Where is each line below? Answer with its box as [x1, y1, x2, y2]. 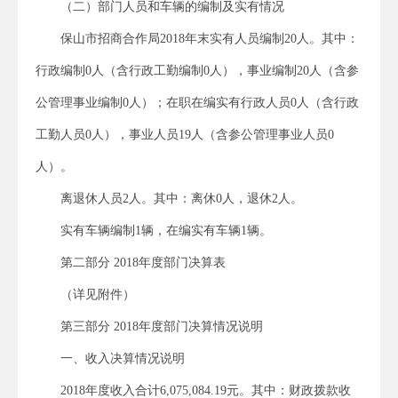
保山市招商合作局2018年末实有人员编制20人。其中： [60, 31, 359, 45]
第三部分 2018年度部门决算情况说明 [60, 319, 263, 333]
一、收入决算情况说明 [60, 351, 185, 365]
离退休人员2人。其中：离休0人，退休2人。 [60, 191, 303, 205]
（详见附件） [60, 287, 135, 301]
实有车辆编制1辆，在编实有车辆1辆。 [60, 223, 272, 237]
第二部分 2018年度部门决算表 [60, 255, 226, 269]
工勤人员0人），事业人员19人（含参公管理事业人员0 [36, 127, 334, 141]
